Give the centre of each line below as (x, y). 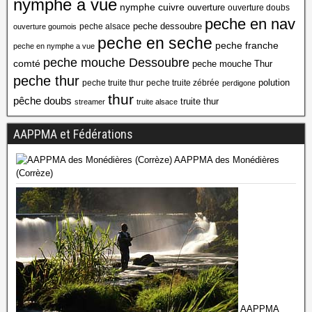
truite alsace (157, 102)
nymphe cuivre (152, 7)
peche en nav (250, 24)
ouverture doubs (259, 8)
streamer (90, 102)
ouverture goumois (45, 27)
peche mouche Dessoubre (116, 63)
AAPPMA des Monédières (226, 160)
